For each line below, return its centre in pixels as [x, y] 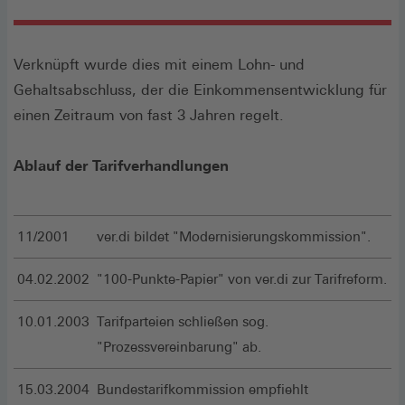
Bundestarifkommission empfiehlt [202, 389]
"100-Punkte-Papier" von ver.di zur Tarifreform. [242, 278]
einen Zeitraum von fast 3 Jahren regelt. [149, 115]
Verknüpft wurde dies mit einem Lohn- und [159, 64]
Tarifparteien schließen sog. [183, 321]
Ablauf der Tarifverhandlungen [121, 165]
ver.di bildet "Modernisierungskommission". [234, 236]
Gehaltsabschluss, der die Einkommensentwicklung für [200, 89]
